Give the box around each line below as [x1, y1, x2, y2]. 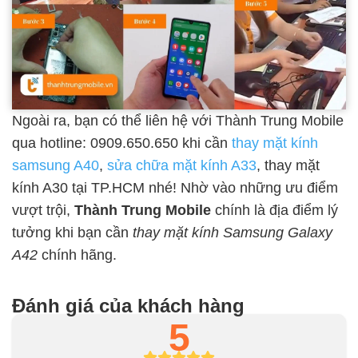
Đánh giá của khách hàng [12, 295, 245, 317]
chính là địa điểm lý [211, 202, 338, 219]
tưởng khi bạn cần [12, 225, 133, 241]
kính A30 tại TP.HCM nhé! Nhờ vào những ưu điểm [12, 180, 338, 197]
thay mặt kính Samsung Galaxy [133, 225, 332, 241]
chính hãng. [38, 247, 121, 264]
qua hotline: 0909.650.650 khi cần [12, 135, 232, 152]
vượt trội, [12, 202, 74, 219]
